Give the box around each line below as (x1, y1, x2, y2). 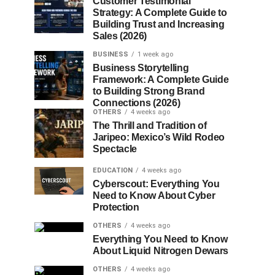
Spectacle (93, 144, 137, 154)
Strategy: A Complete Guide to (93, 7, 227, 18)
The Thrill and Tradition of (93, 120, 207, 131)
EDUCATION (93, 166, 133, 174)
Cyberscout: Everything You (93, 179, 220, 189)
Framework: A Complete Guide (93, 74, 229, 85)
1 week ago (137, 50, 173, 58)
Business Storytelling (93, 63, 189, 73)
